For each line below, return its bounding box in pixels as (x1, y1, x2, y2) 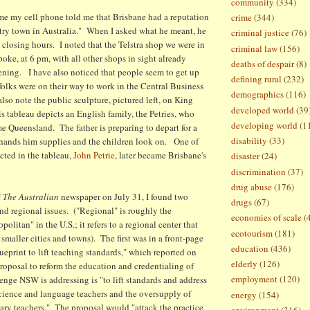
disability (231, 134, 267, 147)
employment (231, 273, 277, 286)
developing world (231, 118, 298, 131)
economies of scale (231, 211, 302, 224)
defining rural (231, 73, 282, 86)
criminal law (231, 42, 277, 55)
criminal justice (231, 26, 289, 39)
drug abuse (231, 180, 272, 193)
